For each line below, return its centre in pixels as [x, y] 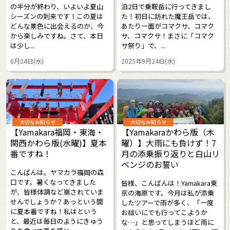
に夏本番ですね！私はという [54, 211]
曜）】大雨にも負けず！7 [168, 142]
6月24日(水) [27, 61]
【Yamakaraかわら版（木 [168, 132]
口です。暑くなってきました [53, 182]
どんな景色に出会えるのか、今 [57, 26]
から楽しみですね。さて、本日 [57, 35]
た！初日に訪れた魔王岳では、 [168, 16]
